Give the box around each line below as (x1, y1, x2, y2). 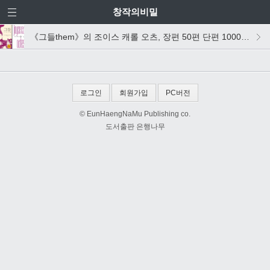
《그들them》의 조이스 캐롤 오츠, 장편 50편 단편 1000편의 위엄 (30, 32, 241, 42)
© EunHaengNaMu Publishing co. (80, 110, 190, 118)
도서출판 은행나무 (105, 122, 165, 131)
